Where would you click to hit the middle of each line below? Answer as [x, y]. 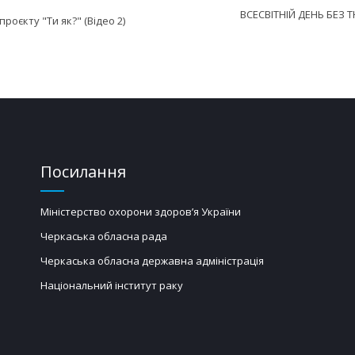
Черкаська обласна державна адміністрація [152, 260]
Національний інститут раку [111, 285]
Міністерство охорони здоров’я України [140, 211]
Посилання [83, 171]
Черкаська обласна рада [103, 236]
